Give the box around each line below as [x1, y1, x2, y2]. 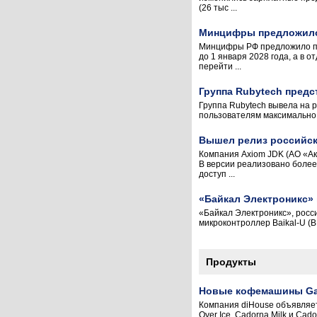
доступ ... [199, 169, 235, 179]
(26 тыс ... [199, 3, 237, 13]
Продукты [206, 256, 256, 267]
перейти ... [199, 62, 241, 71]
